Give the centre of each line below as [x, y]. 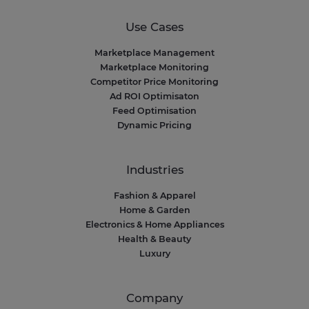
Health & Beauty [154, 239]
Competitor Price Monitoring [154, 81]
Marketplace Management [154, 52]
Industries [154, 169]
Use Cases [154, 27]
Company [154, 298]
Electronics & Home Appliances [154, 224]
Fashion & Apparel [154, 195]
